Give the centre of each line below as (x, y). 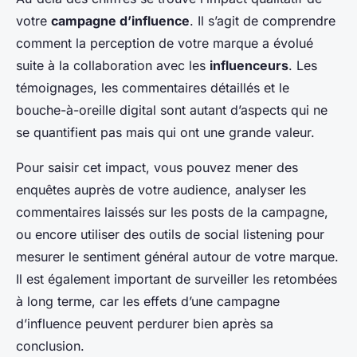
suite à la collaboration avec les (113, 66)
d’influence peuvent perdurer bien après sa (145, 324)
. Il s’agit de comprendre (263, 21)
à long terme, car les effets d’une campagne (148, 302)
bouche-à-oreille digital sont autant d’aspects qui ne (172, 110)
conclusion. (50, 346)
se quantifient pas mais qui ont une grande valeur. (165, 133)
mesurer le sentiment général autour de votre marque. (177, 257)
